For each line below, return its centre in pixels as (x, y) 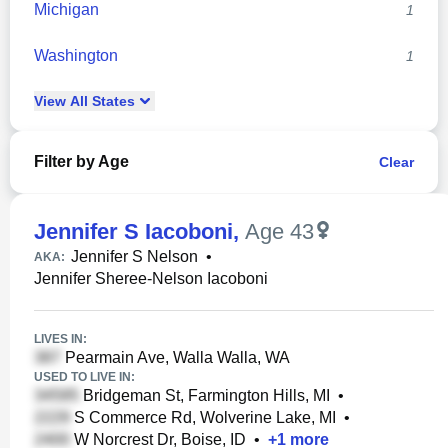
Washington (76, 55)
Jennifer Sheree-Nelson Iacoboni (151, 278)
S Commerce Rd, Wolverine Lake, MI (203, 417)
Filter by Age (81, 161)
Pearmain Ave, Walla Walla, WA (175, 357)
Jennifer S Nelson (134, 256)
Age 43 (279, 231)
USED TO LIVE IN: (84, 377)
